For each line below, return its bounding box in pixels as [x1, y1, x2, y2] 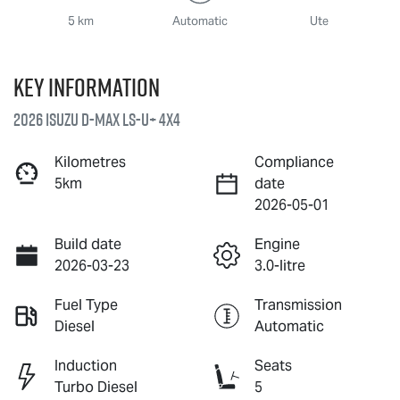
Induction [54, 355, 117, 375]
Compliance [254, 152, 334, 171]
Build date [54, 234, 121, 254]
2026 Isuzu [13, 106, 81, 132]
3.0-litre [254, 255, 305, 275]
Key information [13, 69, 160, 104]
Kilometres [54, 152, 126, 171]
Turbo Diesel [54, 377, 137, 396]
